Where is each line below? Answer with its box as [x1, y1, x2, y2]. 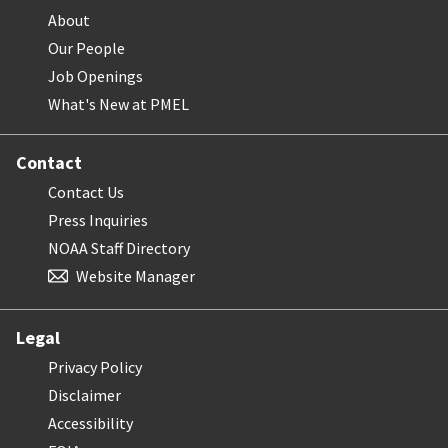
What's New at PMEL [48, 93, 189, 114]
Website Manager [76, 265, 195, 286]
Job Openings [48, 65, 143, 86]
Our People [48, 37, 125, 58]
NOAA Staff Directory [48, 237, 190, 258]
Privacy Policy [48, 356, 142, 377]
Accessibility [48, 412, 133, 433]
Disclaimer [48, 384, 121, 405]
